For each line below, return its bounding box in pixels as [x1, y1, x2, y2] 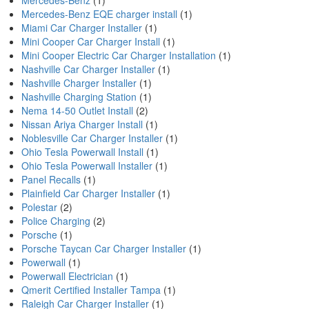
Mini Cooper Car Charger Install [21, 34, 160, 48]
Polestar [21, 200, 57, 214]
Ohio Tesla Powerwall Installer [21, 159, 152, 172]
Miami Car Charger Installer [21, 21, 142, 34]
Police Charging [21, 214, 90, 228]
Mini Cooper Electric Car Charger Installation [21, 48, 216, 62]
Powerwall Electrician [21, 269, 113, 283]
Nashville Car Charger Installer [21, 62, 155, 76]
